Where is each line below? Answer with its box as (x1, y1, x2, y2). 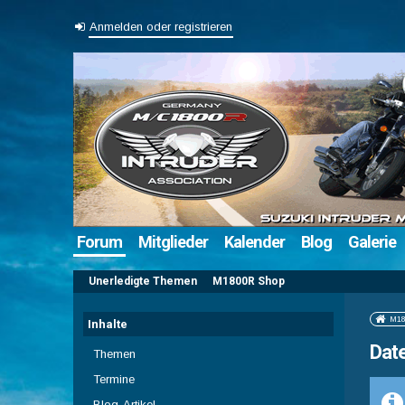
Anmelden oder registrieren (89, 20, 233, 33)
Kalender (223, 232, 285, 251)
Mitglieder (137, 232, 208, 251)
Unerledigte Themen (88, 275, 197, 287)
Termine (92, 372, 135, 386)
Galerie (347, 232, 396, 251)
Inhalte (88, 317, 128, 331)
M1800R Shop (212, 275, 285, 287)
